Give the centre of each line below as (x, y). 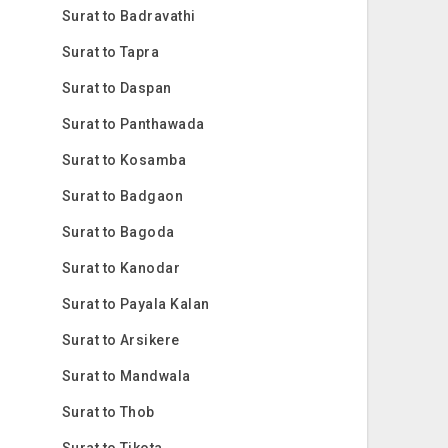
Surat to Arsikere (120, 340)
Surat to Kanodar (121, 268)
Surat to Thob (108, 412)
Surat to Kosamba (124, 160)
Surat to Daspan (116, 88)
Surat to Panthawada (133, 124)
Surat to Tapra (110, 52)
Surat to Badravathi (128, 16)
